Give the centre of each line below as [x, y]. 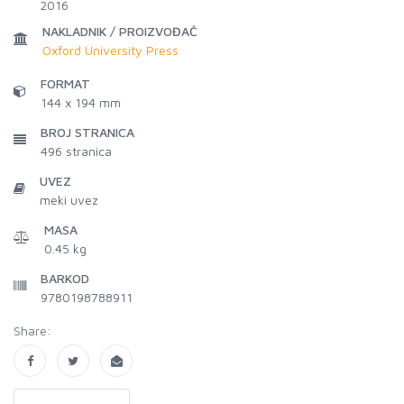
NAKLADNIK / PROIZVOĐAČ [120, 31]
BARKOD [65, 278]
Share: [32, 331]
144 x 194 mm [81, 102]
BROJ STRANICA [87, 132]
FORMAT [65, 83]
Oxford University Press [110, 50]
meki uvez [69, 200]
